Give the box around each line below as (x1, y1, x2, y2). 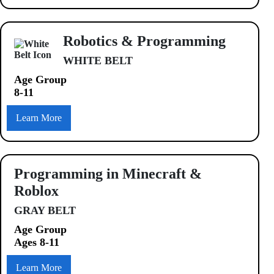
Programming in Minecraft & (14, 165, 202, 182)
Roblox (14, 182, 59, 199)
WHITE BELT (63, 54, 133, 67)
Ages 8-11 (14, 235, 59, 248)
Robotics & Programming (63, 32, 226, 49)
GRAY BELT (14, 204, 76, 217)
